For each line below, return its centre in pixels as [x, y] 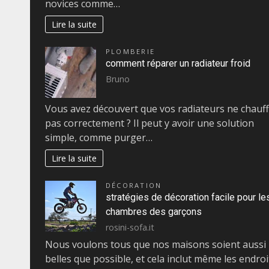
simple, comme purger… [99, 138]
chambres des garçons [154, 212]
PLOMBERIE [131, 52]
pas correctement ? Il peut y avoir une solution [150, 123]
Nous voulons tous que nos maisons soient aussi [156, 245]
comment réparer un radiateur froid [178, 64]
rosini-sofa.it [130, 227]
